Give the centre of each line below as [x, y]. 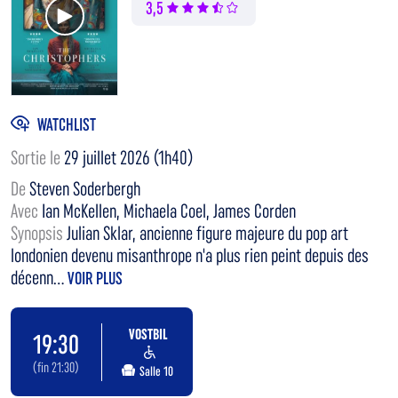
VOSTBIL [147, 334]
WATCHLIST [67, 124]
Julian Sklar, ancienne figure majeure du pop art [207, 234]
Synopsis [39, 234]
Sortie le [37, 158]
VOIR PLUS [95, 279]
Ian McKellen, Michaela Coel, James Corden [169, 211]
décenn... [39, 278]
